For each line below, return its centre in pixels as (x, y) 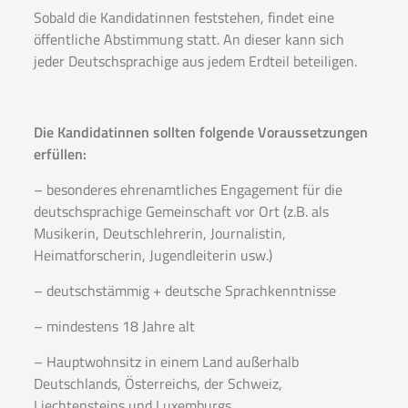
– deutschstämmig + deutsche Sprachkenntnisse (184, 291)
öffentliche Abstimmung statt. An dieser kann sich (189, 40)
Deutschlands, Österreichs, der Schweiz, (158, 384)
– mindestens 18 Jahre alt (114, 326)
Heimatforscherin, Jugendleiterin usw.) (153, 255)
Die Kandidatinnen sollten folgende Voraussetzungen (200, 133)
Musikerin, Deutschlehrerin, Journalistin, (159, 234)
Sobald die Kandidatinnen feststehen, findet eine (184, 18)
